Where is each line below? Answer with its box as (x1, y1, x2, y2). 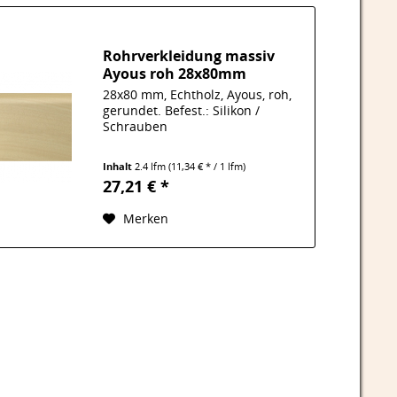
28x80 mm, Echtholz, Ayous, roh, (103, 86, 292, 104)
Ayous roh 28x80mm (103, 64, 247, 84)
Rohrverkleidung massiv (103, 46, 276, 66)
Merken (123, 210, 169, 228)
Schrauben (103, 118, 168, 136)
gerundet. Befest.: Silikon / (103, 102, 261, 120)
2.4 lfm (135, 160, 169, 174)
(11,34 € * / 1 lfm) (168, 160, 246, 174)
